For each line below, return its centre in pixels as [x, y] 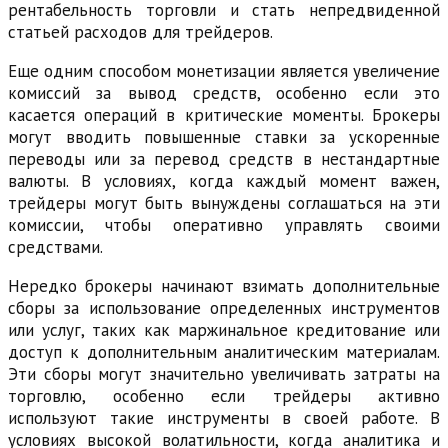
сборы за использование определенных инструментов [224, 307]
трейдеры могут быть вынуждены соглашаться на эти [224, 202]
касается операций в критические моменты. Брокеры [224, 114]
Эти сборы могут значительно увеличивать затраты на [224, 373]
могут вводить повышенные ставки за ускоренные [224, 136]
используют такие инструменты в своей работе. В [224, 417]
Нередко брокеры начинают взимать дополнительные [224, 285]
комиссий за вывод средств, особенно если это [224, 92]
